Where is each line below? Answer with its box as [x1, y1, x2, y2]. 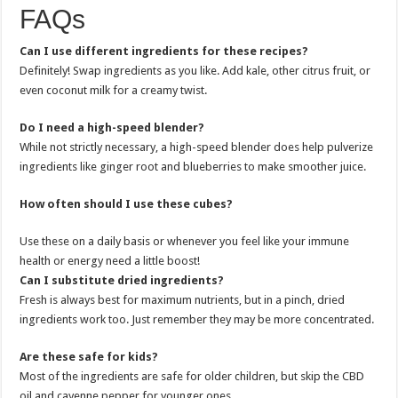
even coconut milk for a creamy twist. [20, 84, 208, 98]
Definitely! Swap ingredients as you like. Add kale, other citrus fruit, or [20, 64, 371, 78]
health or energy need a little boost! [20, 254, 201, 268]
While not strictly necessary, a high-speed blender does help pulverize [20, 140, 374, 155]
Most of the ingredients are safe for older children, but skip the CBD [20, 370, 365, 384]
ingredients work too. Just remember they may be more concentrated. [20, 313, 375, 327]
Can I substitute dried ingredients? [20, 274, 225, 288]
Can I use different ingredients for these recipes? [20, 44, 309, 59]
